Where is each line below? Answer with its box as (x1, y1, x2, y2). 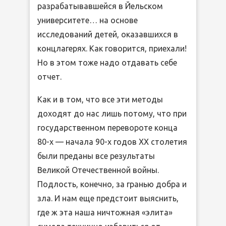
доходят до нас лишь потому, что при (37, 109, 187, 118)
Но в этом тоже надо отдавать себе (37, 58, 177, 67)
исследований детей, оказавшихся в (37, 30, 178, 39)
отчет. (37, 72, 62, 81)
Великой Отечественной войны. (37, 165, 159, 175)
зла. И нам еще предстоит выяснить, (37, 194, 179, 203)
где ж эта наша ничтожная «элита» (37, 208, 173, 217)
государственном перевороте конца (37, 123, 178, 132)
